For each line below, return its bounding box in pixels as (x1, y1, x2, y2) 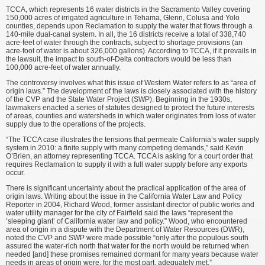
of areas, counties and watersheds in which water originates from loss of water (6, 112, 256, 121)
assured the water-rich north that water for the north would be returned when (6, 242, 249, 251)
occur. (6, 169, 25, 177)
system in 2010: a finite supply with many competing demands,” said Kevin (6, 144, 244, 153)
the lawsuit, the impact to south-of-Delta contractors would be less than (6, 55, 231, 64)
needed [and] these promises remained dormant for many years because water (6, 250, 258, 259)
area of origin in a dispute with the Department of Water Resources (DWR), (6, 225, 244, 234)
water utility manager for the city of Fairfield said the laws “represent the (6, 209, 233, 218)
